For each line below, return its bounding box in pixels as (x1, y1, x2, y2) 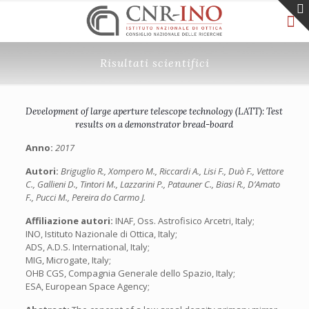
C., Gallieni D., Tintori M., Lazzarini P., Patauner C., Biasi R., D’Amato (25, 178, 280, 190)
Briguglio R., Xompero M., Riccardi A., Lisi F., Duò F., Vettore (60, 165, 283, 177)
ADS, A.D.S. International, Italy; (25, 241, 150, 253)
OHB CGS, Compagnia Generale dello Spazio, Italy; (25, 267, 235, 279)
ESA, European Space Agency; (25, 280, 150, 292)
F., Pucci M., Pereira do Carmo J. (25, 191, 146, 203)
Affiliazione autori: (25, 215, 115, 227)
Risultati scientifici (99, 56, 210, 70)
